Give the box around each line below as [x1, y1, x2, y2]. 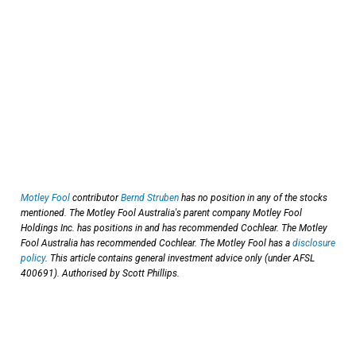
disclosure [292, 237, 335, 249]
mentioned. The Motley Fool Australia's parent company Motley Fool [21, 207, 302, 219]
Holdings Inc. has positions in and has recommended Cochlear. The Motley [21, 222, 327, 234]
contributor [70, 192, 121, 203]
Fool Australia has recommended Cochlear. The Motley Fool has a [21, 237, 292, 249]
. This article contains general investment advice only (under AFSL [45, 252, 315, 264]
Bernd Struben [121, 192, 179, 203]
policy [21, 252, 45, 264]
